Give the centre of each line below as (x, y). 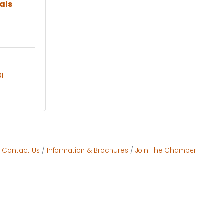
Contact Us (21, 150)
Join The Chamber (166, 150)
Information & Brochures (87, 150)
